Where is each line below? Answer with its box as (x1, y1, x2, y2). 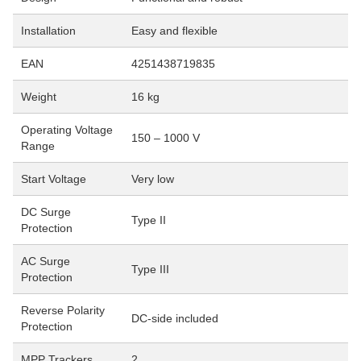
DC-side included (131, 312, 218, 325)
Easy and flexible (131, 24, 218, 37)
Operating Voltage (21, 123, 113, 136)
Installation (21, 24, 76, 37)
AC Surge (21, 255, 70, 268)
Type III (131, 263, 169, 276)
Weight (21, 90, 56, 103)
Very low (131, 172, 174, 185)
